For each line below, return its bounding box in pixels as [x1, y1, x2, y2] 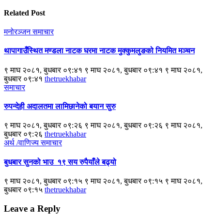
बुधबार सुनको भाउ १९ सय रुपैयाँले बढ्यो [4, 157, 116, 166]
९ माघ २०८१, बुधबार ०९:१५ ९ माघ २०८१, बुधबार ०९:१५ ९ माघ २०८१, [4, 176, 202, 185]
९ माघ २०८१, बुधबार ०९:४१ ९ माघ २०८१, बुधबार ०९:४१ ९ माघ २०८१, [4, 65, 202, 74]
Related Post [4, 8, 45, 17]
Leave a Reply [4, 203, 61, 214]
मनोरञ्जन [4, 28, 32, 36]
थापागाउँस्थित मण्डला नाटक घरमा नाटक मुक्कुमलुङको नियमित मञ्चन [4, 46, 195, 55]
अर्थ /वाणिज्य [4, 139, 41, 147]
